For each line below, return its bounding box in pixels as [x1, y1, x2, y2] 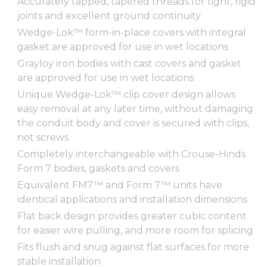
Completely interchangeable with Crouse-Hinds [17, 148, 246, 160]
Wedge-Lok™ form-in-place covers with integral [17, 26, 246, 38]
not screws [17, 131, 69, 143]
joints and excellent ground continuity [17, 10, 201, 21]
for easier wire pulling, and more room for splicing [17, 224, 253, 236]
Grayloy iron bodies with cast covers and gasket [17, 57, 241, 69]
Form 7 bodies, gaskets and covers [17, 162, 179, 174]
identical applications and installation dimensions [17, 193, 247, 205]
